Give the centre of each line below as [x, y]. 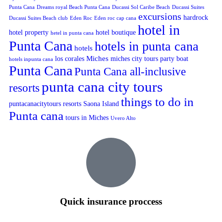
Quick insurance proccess [111, 202]
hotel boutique [116, 32]
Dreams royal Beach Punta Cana [73, 7]
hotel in [159, 30]
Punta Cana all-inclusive [130, 71]
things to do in [157, 102]
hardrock [196, 17]
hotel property [29, 32]
